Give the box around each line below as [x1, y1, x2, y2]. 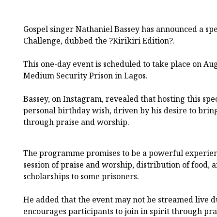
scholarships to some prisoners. [23, 171, 139, 182]
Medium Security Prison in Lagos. [23, 70, 148, 81]
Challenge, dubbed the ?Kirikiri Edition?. [23, 35, 175, 46]
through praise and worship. [23, 117, 129, 128]
